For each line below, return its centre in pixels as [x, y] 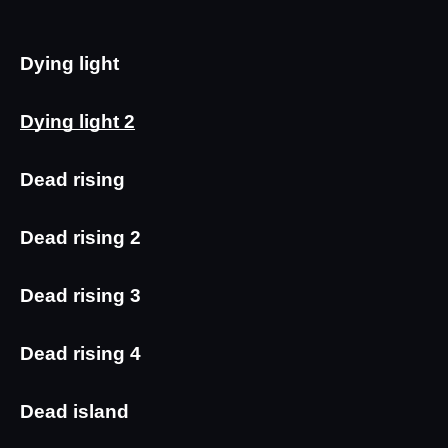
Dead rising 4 [80, 354]
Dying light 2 [77, 122]
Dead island [74, 412]
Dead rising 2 [80, 238]
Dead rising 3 [80, 296]
